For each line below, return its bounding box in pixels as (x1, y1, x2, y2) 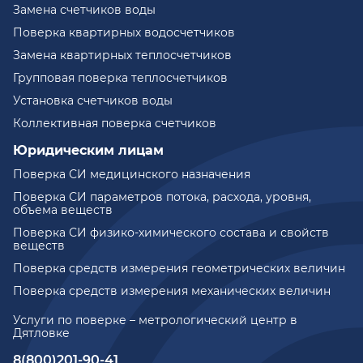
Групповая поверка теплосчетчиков (13, 70, 228, 86)
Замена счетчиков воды (13, 2, 156, 18)
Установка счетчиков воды (13, 93, 173, 109)
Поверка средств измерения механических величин (13, 284, 331, 299)
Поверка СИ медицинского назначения (13, 167, 250, 182)
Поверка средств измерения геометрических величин (13, 261, 345, 276)
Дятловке (13, 326, 70, 341)
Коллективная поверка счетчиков (13, 116, 216, 131)
